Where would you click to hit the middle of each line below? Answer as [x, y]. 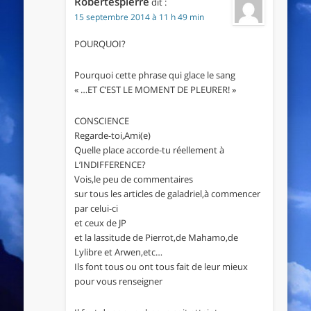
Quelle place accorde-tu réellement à [149, 150]
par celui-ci [96, 208]
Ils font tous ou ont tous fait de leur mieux [161, 266]
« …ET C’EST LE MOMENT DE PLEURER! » [155, 89]
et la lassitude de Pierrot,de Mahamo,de [156, 237]
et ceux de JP [100, 222]
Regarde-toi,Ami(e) [112, 135]
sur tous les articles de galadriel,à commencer [167, 193]
